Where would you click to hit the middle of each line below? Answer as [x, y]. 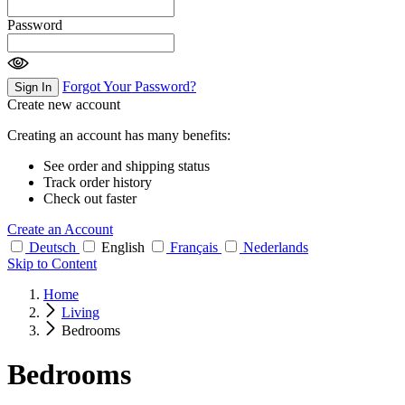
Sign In [33, 87]
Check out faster [90, 198]
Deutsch [52, 247]
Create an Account [60, 229]
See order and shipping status [127, 165]
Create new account [64, 104]
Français [194, 247]
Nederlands [276, 247]
